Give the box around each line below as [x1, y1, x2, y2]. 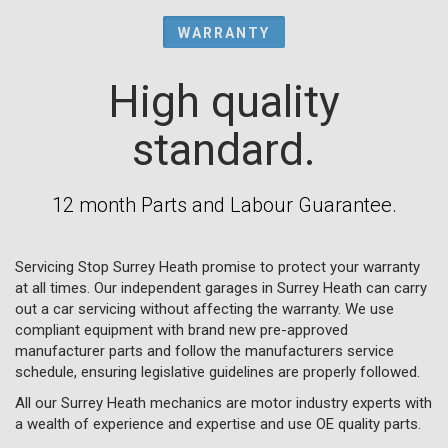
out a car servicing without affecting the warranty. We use [15, 299, 394, 318]
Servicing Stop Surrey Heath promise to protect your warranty [15, 257, 420, 276]
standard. [132, 123, 316, 176]
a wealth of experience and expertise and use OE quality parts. [15, 414, 421, 433]
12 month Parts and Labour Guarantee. [51, 192, 397, 217]
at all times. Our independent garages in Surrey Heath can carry [15, 278, 427, 297]
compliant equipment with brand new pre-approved [15, 320, 348, 339]
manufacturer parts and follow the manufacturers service [15, 341, 394, 360]
